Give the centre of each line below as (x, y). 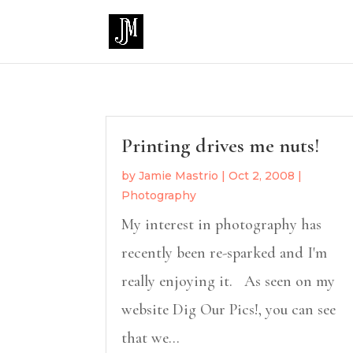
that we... (151, 338)
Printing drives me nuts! (221, 145)
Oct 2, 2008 (262, 175)
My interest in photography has (222, 224)
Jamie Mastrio (179, 175)
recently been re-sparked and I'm (225, 253)
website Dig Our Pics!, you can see (229, 309)
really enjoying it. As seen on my (229, 281)
